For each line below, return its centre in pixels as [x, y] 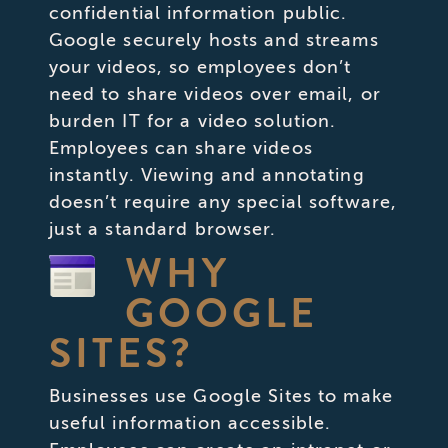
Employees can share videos [180, 147]
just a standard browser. [162, 228]
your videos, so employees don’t [200, 66]
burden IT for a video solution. [192, 120]
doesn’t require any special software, [223, 201]
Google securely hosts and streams [213, 39]
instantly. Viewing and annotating [206, 174]
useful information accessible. [190, 422]
